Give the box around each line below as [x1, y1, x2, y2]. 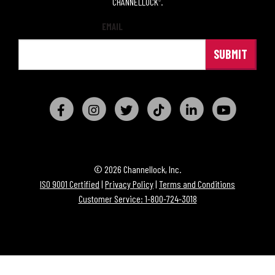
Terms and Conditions [159, 178, 235, 190]
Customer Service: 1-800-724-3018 [78, 193, 197, 205]
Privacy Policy [105, 178, 153, 190]
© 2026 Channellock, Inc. [94, 163, 181, 176]
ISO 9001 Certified [40, 178, 99, 190]
